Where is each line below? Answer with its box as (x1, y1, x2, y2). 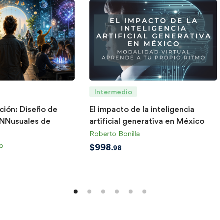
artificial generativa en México (89, 115, 204, 126)
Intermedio (94, 87, 132, 96)
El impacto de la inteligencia (89, 104, 194, 114)
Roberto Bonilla (89, 129, 140, 137)
